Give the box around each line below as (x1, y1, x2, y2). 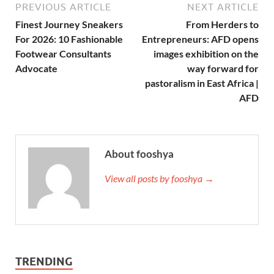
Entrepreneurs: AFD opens (142, 32, 259, 45)
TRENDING (15, 254, 73, 268)
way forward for (187, 62, 259, 74)
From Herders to (186, 18, 259, 30)
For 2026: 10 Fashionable (15, 32, 123, 45)
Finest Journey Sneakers (15, 18, 123, 30)
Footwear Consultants (15, 47, 111, 59)
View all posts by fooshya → (105, 172, 214, 184)
